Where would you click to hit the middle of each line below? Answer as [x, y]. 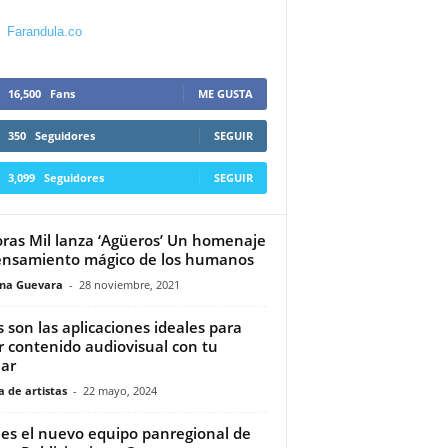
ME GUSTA [225, 93]
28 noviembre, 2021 [129, 284]
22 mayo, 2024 [119, 390]
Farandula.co [44, 31]
